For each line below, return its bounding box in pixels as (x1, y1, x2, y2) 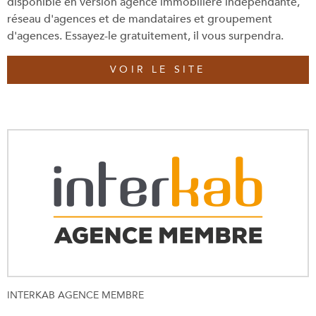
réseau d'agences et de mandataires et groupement (7, 11, 272, 27)
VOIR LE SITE (110, 63, 206, 77)
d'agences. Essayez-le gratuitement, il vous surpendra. (7, 28, 284, 44)
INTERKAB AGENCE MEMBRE (7, 288, 144, 302)
